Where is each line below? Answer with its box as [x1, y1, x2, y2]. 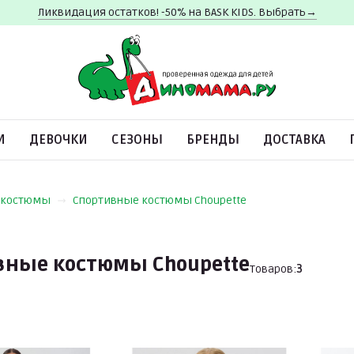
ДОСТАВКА [263, 132, 326, 148]
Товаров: [250, 262, 296, 276]
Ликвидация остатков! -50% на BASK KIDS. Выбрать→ [37, 6, 317, 19]
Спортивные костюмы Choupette [73, 194, 247, 207]
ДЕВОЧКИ [29, 132, 88, 148]
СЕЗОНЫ [111, 132, 163, 148]
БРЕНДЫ [186, 132, 239, 148]
